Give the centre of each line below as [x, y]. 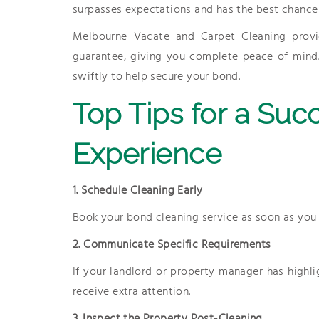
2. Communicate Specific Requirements [172, 245]
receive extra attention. [132, 292]
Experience [147, 153]
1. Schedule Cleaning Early [138, 191]
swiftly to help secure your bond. [157, 77]
